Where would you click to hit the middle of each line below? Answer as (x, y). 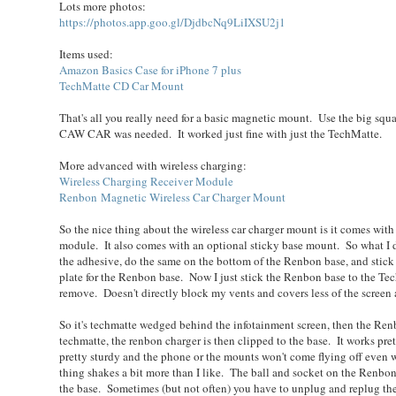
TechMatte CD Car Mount (122, 85)
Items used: (87, 53)
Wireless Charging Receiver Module (147, 181)
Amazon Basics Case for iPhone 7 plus (151, 69)
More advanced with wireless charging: (153, 165)
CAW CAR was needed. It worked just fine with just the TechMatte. (221, 133)
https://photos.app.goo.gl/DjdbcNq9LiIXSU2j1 (173, 22)
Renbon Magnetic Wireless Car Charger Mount (173, 197)
